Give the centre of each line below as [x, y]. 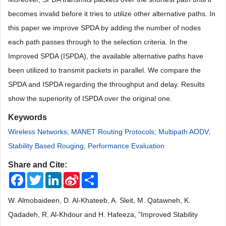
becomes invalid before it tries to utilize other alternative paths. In [112, 14]
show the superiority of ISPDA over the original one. [90, 98]
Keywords [27, 117]
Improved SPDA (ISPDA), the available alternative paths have [106, 56]
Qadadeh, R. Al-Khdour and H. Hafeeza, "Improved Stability [103, 214]
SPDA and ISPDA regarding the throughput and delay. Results [106, 84]
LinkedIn [75, 176]
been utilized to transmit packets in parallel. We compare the [104, 70]
